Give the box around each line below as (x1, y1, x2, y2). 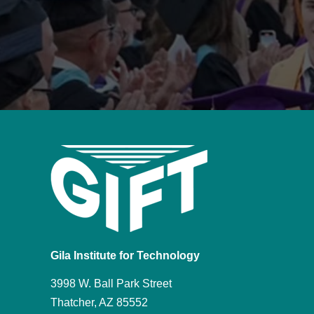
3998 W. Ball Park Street (50, 278, 172, 290)
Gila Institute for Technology (50, 250, 200, 262)
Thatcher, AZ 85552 (50, 296, 148, 309)
